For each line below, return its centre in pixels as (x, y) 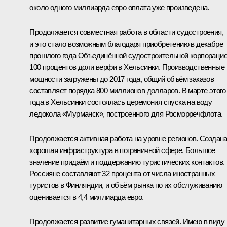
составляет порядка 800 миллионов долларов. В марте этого (128, 91)
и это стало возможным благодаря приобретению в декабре (126, 44)
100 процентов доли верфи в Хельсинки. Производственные (127, 67)
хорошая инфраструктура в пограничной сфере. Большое (122, 150)
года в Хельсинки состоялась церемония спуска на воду (121, 102)
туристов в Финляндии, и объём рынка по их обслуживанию (126, 185)
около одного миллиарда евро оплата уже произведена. (119, 8)
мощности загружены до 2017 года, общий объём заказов (122, 79)
